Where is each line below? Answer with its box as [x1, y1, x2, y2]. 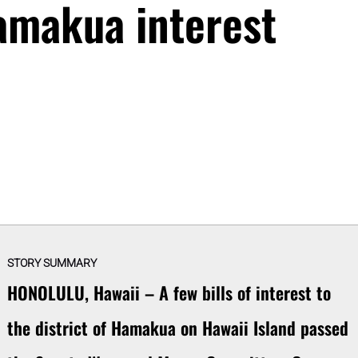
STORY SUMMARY [6, 257, 97, 270]
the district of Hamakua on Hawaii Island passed [6, 315, 348, 341]
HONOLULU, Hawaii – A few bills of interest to [6, 280, 331, 306]
